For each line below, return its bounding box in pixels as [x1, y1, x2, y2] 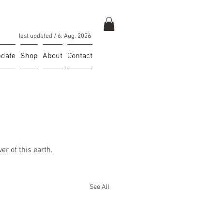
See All [90, 183, 109, 191]
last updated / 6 [19, 32, 61, 40]
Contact [67, 51, 93, 61]
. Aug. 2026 [61, 32, 91, 40]
